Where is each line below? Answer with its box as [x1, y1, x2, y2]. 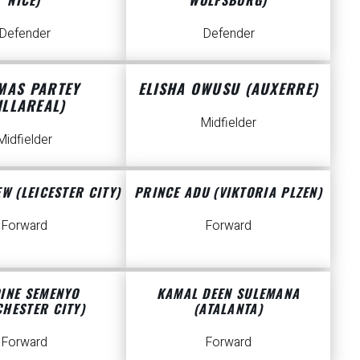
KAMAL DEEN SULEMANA [156, 284, 301, 304]
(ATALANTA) [193, 299, 263, 319]
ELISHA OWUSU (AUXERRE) [137, 77, 319, 99]
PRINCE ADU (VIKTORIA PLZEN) [133, 182, 323, 202]
